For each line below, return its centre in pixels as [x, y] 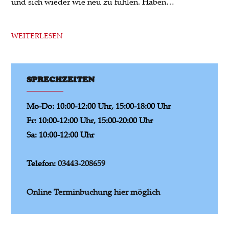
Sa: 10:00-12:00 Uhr [61, 134]
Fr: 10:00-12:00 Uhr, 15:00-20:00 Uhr [90, 120]
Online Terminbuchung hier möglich [94, 191]
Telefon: [42, 163]
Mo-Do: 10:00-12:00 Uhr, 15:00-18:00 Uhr [99, 106]
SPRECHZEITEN [61, 79]
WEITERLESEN [37, 35]
